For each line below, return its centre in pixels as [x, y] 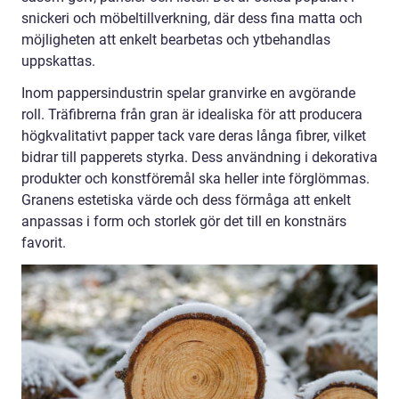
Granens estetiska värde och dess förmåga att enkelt [186, 200]
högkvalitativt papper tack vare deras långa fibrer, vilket [194, 136]
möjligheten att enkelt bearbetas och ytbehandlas [176, 40]
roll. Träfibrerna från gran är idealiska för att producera [192, 115]
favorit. [44, 243]
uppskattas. [58, 61]
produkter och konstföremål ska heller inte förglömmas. [195, 179]
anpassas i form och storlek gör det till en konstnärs [184, 222]
